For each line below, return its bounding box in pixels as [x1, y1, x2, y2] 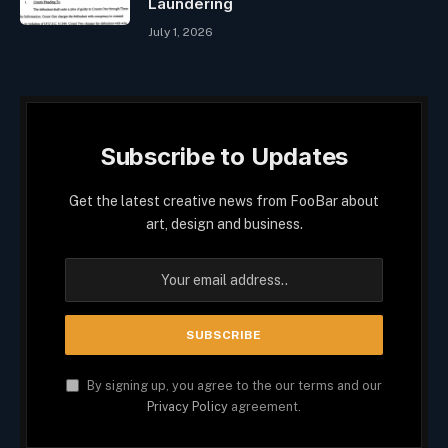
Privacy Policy [147, 399, 228, 415]
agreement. [228, 399, 301, 415]
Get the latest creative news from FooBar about [69, 193, 379, 210]
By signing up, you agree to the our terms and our [84, 378, 382, 394]
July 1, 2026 [148, 25, 213, 40]
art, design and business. [145, 216, 303, 233]
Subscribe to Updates [99, 142, 349, 172]
